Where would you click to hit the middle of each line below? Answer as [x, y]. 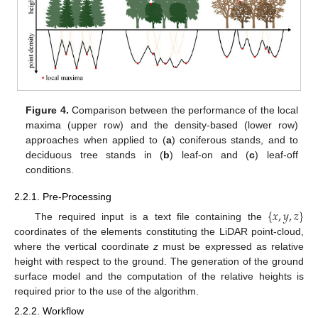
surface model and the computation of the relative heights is [159, 276]
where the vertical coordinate [84, 246]
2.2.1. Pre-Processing [63, 197]
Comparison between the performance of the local [183, 110]
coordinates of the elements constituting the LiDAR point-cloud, [159, 231]
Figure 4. [47, 110]
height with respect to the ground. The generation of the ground [159, 261]
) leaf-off [276, 155]
